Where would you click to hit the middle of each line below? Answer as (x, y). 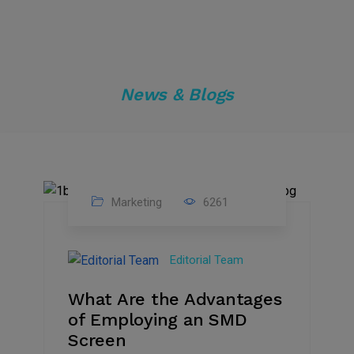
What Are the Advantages (175, 299)
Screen (97, 340)
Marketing (135, 202)
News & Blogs (177, 95)
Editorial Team (207, 260)
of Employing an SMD (158, 319)
